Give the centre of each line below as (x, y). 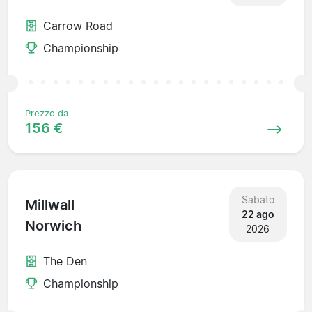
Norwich (53, 226)
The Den (65, 261)
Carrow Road (78, 25)
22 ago (258, 214)
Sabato (258, 199)
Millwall (50, 205)
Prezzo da (47, 113)
